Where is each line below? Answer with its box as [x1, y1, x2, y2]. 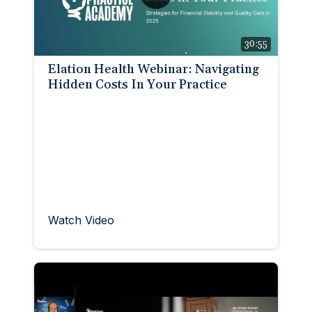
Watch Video [48, 212, 114, 227]
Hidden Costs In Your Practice [48, 76, 227, 93]
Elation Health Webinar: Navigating [48, 61, 259, 77]
